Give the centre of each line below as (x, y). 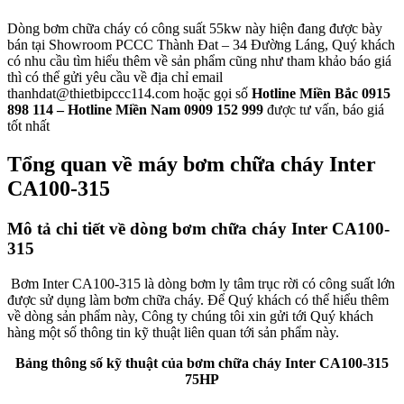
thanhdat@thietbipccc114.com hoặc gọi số (129, 94)
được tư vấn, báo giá (326, 110)
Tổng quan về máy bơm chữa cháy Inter (192, 165)
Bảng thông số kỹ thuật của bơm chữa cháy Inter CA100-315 (202, 363)
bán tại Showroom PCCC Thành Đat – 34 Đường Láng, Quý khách (201, 45)
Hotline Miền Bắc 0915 (321, 94)
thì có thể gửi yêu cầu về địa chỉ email (115, 78)
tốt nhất (28, 126)
